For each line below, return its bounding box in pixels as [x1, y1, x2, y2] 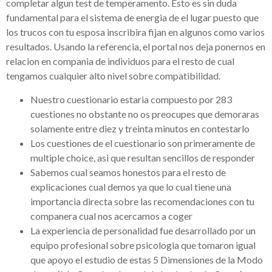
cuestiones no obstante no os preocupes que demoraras [30, 107, 259, 120]
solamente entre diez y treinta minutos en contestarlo [30, 122, 250, 134]
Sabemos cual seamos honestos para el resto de [30, 166, 226, 178]
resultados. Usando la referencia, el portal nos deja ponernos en [6, 41, 265, 53]
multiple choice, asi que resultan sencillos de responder [30, 151, 255, 163]
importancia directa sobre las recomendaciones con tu [30, 195, 254, 207]
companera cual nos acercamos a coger [30, 209, 192, 222]
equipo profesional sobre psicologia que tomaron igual [30, 239, 256, 251]
